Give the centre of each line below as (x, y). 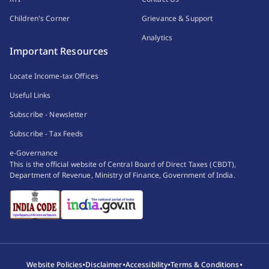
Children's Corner (40, 19)
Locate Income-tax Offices (54, 76)
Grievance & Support (177, 19)
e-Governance (34, 153)
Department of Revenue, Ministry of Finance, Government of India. (122, 175)
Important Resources (59, 51)
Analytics (157, 38)
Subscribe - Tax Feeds (47, 134)
